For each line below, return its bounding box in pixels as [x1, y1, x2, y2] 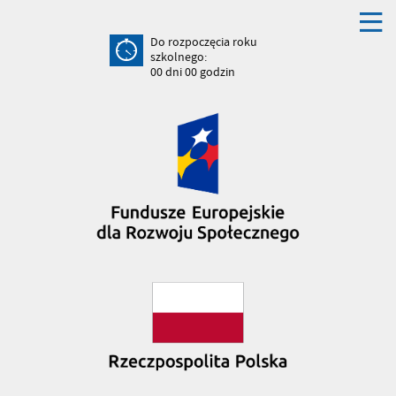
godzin [196, 63, 235, 80]
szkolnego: [149, 48, 207, 65]
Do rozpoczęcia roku [149, 33, 257, 50]
